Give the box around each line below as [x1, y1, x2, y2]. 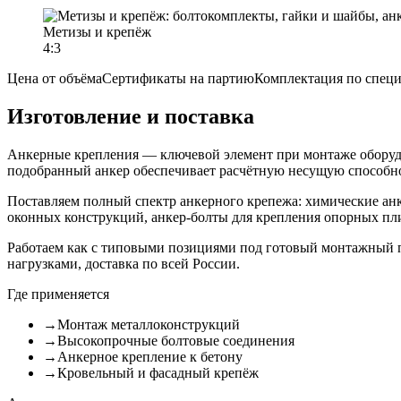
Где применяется [7, 286, 109, 302]
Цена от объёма [7, 70, 102, 86]
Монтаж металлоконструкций [57, 316, 240, 332]
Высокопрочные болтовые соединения [57, 332, 294, 348]
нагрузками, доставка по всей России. [7, 255, 240, 271]
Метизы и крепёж [43, 23, 151, 39]
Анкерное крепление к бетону [57, 348, 243, 364]
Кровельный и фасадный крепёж [57, 364, 259, 380]
